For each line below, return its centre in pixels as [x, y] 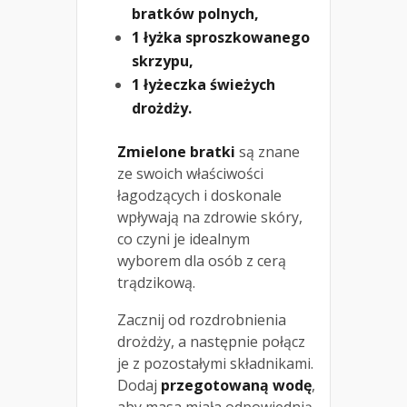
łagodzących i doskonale [199, 196]
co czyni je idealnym [184, 239]
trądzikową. [156, 283]
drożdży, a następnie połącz [211, 342]
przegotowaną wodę [236, 386]
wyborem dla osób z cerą [202, 261]
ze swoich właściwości [190, 174]
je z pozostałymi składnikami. [215, 364]
